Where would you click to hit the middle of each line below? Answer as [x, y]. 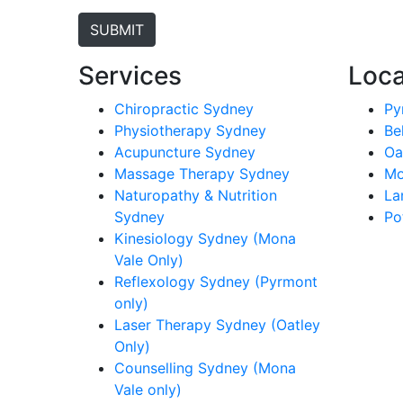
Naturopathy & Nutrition [196, 195]
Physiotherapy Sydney [190, 130]
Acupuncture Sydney [185, 152]
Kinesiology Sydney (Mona [205, 238]
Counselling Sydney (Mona [205, 368]
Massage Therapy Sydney [202, 174]
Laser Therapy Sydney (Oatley [217, 325]
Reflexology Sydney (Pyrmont [216, 282]
